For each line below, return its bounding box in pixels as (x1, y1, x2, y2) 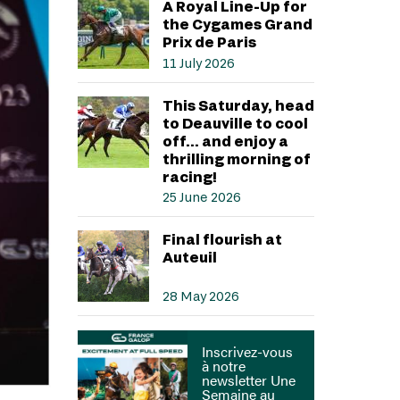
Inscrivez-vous (202, 340, 294, 362)
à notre (202, 354, 246, 376)
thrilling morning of (162, 149, 311, 167)
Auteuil (162, 247, 217, 265)
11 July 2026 (162, 54, 235, 71)
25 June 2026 (162, 188, 241, 204)
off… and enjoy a (162, 131, 288, 149)
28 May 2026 (162, 287, 239, 304)
